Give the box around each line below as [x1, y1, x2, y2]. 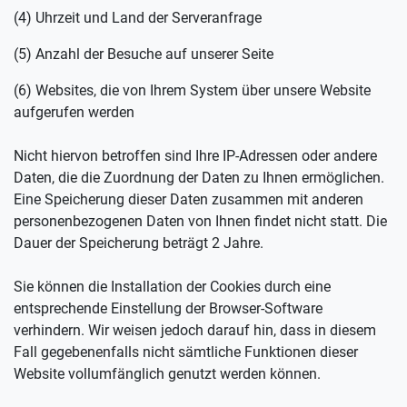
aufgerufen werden [14, 104, 134, 121]
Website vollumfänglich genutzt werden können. [14, 365, 321, 382]
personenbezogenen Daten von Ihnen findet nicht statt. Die [14, 213, 387, 230]
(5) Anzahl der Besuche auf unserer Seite [14, 45, 273, 63]
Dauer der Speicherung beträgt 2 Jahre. [14, 234, 263, 252]
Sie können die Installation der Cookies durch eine [14, 278, 331, 295]
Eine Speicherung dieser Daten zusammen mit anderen [14, 191, 363, 208]
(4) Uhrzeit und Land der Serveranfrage [14, 9, 262, 26]
